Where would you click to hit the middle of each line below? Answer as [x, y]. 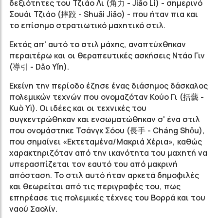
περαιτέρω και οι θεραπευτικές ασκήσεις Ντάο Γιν [107, 55]
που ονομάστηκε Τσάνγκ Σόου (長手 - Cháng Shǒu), [107, 130]
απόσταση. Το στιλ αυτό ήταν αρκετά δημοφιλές [104, 175]
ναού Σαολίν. [33, 209]
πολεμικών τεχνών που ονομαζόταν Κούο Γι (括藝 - [107, 97]
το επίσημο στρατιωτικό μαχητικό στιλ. [87, 25]
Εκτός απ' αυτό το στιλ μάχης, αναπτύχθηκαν [98, 44]
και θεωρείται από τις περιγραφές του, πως [95, 186]
